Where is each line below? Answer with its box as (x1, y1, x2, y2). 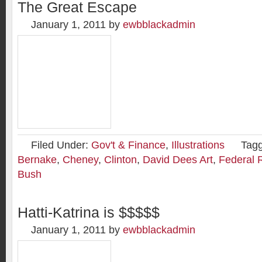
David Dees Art (143, 154, 213, 166)
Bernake (18, 154, 57, 166)
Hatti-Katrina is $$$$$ (18, 205, 160, 220)
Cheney (63, 154, 98, 166)
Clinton (104, 154, 137, 166)
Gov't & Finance (91, 139, 166, 151)
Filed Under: (31, 139, 91, 151)
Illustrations (171, 139, 225, 151)
